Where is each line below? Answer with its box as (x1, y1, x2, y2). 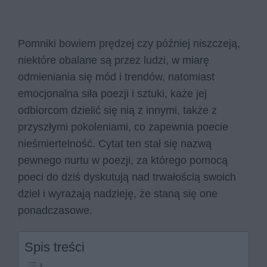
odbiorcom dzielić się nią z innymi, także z (18, 104, 217, 116)
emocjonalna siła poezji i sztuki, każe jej (18, 87, 207, 100)
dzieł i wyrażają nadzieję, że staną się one (18, 187, 218, 200)
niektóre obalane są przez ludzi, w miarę (18, 54, 209, 66)
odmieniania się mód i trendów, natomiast (18, 70, 215, 83)
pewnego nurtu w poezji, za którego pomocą (18, 154, 228, 166)
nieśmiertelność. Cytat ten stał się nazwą (18, 137, 212, 150)
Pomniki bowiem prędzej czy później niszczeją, (18, 37, 240, 49)
